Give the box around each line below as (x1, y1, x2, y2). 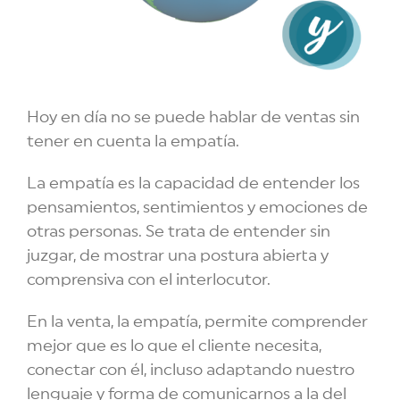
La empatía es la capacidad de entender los (27, 175, 360, 192)
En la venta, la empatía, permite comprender (27, 313, 368, 330)
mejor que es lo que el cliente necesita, (27, 337, 321, 354)
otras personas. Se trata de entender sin (27, 223, 330, 240)
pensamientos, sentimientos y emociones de (27, 199, 368, 216)
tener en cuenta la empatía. (27, 133, 239, 150)
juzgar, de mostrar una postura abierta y (27, 247, 329, 264)
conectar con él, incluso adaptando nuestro (27, 362, 354, 379)
